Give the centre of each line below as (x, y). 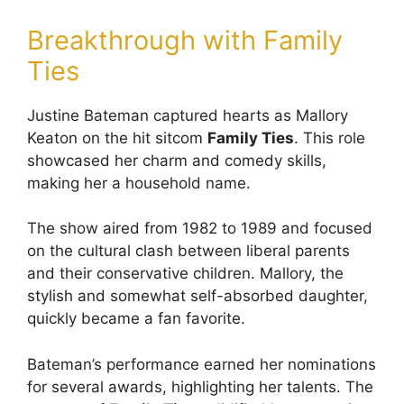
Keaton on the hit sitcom (117, 138)
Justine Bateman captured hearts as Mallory (188, 115)
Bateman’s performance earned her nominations (202, 364)
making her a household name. (139, 183)
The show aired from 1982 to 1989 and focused (200, 229)
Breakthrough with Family (185, 40)
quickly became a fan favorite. (136, 319)
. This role (330, 138)
